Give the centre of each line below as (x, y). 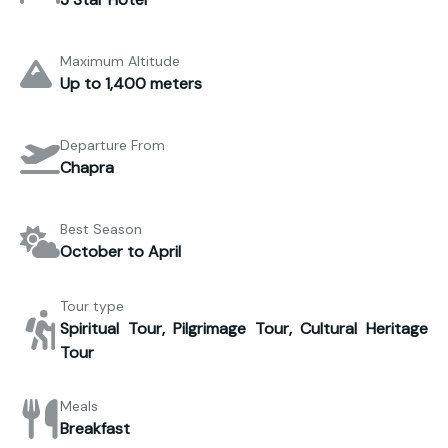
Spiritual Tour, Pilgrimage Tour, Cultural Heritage (244, 328)
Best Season (101, 229)
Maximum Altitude (120, 61)
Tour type (92, 305)
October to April (120, 252)
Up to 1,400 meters (131, 84)
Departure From (112, 145)
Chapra (87, 168)
